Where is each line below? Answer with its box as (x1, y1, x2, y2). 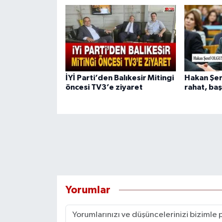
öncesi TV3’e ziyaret (65, 83, 143, 91)
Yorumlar (65, 185, 111, 196)
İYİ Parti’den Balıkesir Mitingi (65, 73, 174, 82)
